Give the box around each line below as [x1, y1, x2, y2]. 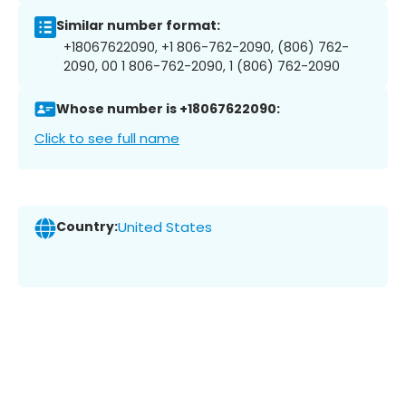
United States [118, 217, 212, 237]
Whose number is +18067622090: [56, 100, 280, 119]
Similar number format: [56, 16, 220, 35]
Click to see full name [34, 128, 179, 148]
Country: [56, 217, 118, 237]
